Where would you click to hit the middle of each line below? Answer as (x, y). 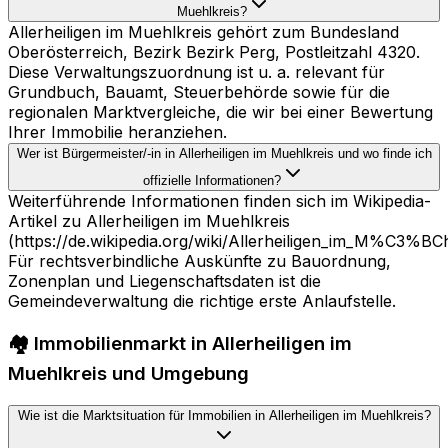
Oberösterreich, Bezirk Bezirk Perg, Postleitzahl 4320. (214, 52)
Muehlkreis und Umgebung (128, 373)
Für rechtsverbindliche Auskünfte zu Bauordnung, (199, 261)
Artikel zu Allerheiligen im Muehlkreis (149, 221)
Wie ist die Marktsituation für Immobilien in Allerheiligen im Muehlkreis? (224, 415)
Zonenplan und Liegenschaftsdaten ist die (164, 281)
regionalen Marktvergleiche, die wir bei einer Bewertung (220, 112)
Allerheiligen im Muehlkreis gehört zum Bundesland (203, 32)
